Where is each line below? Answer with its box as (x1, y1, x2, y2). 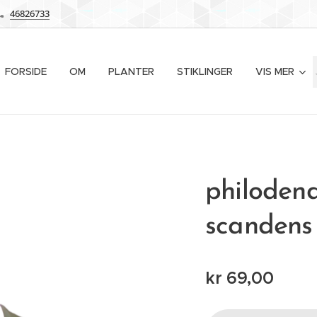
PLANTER (108, 65, 154, 78)
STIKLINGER (177, 65, 233, 78)
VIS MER (255, 65, 294, 78)
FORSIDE (5, 65, 47, 78)
